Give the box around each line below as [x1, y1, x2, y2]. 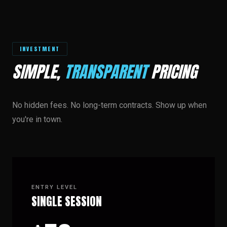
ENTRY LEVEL [31, 184, 78, 191]
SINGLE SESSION [31, 193, 102, 210]
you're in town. [12, 115, 62, 124]
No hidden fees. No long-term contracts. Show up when [12, 100, 207, 110]
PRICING [147, 59, 197, 84]
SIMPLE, [12, 59, 64, 84]
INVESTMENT [20, 45, 60, 53]
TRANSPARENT [64, 59, 147, 84]
